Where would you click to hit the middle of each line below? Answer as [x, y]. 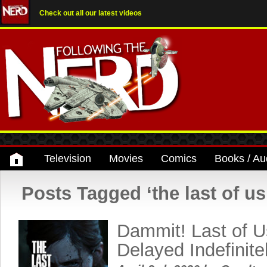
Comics [179, 159]
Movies [126, 159]
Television [68, 159]
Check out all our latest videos [91, 13]
